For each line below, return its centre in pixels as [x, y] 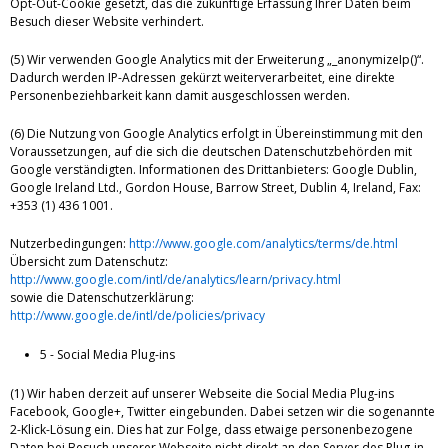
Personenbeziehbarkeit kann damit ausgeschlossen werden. [180, 96]
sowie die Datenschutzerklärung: [102, 298]
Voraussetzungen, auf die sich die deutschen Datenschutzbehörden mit [211, 152]
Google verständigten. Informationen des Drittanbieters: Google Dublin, [213, 170]
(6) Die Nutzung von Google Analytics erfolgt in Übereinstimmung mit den [216, 134]
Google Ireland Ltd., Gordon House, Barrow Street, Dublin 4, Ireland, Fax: [215, 188]
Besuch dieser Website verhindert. [107, 22]
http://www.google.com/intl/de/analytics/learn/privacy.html [175, 280]
